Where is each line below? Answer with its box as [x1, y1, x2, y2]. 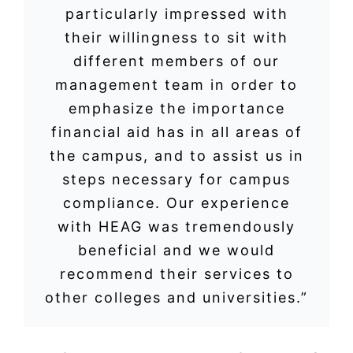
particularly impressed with [65, 5, 288, 22]
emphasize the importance [68, 99, 285, 117]
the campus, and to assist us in [49, 147, 304, 164]
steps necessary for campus [62, 170, 291, 188]
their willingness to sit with [65, 28, 288, 46]
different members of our [73, 52, 280, 69]
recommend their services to [59, 265, 294, 282]
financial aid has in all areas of [50, 123, 303, 140]
